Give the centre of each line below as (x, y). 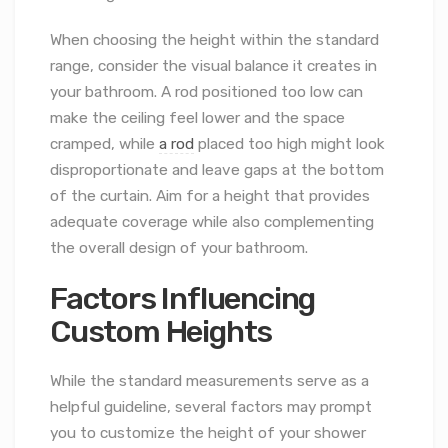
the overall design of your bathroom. (179, 248)
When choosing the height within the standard (214, 40)
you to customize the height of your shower (208, 433)
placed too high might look (289, 144)
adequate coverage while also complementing (212, 222)
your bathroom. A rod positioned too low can (206, 92)
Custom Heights (161, 331)
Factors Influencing (183, 298)
